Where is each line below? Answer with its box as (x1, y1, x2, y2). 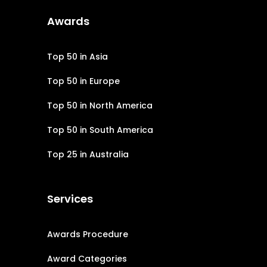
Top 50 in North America (47, 100, 153, 111)
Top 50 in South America (47, 124, 153, 136)
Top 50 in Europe (47, 75, 120, 87)
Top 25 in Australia (47, 148, 129, 160)
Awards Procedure (47, 228, 128, 240)
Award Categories (47, 253, 127, 265)
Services (47, 191, 93, 206)
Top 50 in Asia (47, 51, 108, 63)
